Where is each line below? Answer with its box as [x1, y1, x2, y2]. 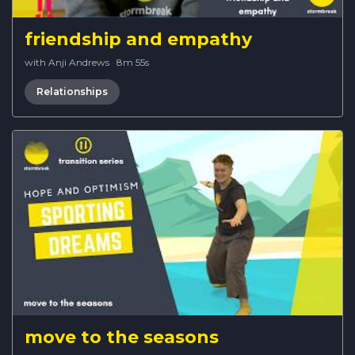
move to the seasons [25, 326, 219, 348]
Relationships [36, 85, 108, 97]
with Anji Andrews [25, 55, 109, 68]
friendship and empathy [25, 28, 252, 50]
